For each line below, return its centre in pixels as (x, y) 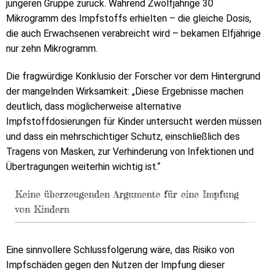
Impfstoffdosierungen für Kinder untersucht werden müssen (134, 122)
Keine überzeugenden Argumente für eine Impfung (127, 194)
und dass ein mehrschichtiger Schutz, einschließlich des (123, 137)
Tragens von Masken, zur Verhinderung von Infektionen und (130, 152)
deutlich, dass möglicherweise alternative (94, 107)
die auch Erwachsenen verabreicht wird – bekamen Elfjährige (133, 34)
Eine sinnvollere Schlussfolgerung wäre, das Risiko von (120, 250)
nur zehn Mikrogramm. (52, 49)
